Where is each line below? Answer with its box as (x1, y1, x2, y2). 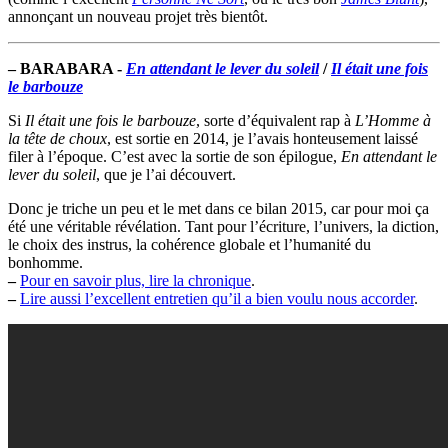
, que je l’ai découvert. (96, 166, 236, 184)
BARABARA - (20, 60, 126, 78)
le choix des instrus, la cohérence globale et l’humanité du (8, 236, 371, 254)
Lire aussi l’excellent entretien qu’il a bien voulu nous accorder (20, 290, 414, 308)
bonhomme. (8, 254, 83, 272)
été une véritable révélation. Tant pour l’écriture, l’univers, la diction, (8, 218, 439, 236)
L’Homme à (355, 112, 431, 130)
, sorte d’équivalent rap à (196, 112, 355, 130)
